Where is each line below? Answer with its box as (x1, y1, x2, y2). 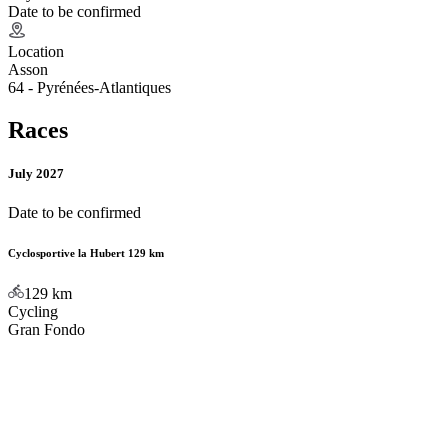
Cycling (8, 303, 58, 321)
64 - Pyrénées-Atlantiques (8, 78, 171, 96)
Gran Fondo (8, 321, 85, 339)
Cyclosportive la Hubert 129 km (8, 247, 164, 260)
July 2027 (8, 165, 64, 181)
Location (8, 42, 64, 60)
